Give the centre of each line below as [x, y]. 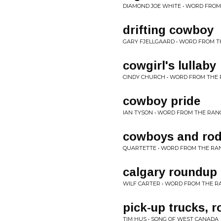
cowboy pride [162, 101]
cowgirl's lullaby [169, 65]
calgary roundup [170, 172]
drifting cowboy [168, 30]
